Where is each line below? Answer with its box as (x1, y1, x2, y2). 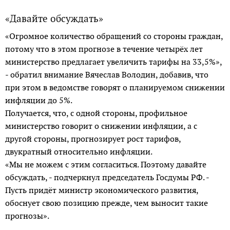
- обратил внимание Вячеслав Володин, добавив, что (5, 69, 208, 80)
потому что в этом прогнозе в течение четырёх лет (5, 43, 203, 54)
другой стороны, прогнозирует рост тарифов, (5, 133, 181, 144)
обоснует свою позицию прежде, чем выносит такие (5, 197, 208, 208)
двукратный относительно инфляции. (5, 146, 155, 157)
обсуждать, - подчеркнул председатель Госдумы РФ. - (5, 171, 209, 183)
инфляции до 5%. (5, 94, 74, 106)
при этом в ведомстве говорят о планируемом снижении (5, 82, 225, 93)
